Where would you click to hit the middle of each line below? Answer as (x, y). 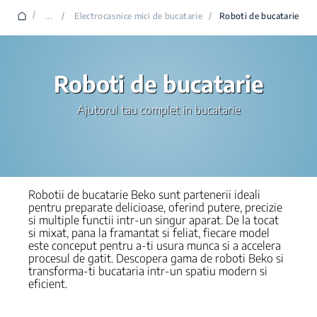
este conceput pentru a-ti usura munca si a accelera (155, 246)
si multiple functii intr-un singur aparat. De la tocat (154, 220)
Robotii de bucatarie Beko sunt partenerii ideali (144, 195)
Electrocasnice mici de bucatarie (139, 16)
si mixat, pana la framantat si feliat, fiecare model (149, 233)
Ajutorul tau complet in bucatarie (158, 110)
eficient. (48, 284)
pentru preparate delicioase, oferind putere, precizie (155, 207)
